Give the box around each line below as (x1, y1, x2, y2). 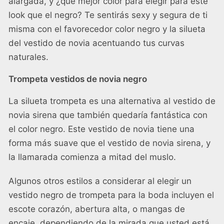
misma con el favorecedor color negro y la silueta (8, 24, 205, 34)
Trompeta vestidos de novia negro (8, 74, 147, 84)
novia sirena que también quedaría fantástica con (8, 110, 207, 120)
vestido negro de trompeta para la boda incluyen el (8, 190, 214, 200)
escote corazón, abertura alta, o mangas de (8, 204, 185, 214)
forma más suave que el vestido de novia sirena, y (8, 138, 210, 148)
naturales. (8, 52, 48, 62)
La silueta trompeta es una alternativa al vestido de (8, 96, 215, 106)
